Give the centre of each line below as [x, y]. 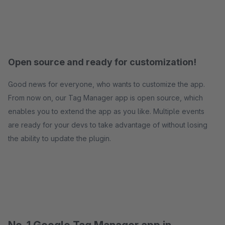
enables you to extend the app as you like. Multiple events [106, 111]
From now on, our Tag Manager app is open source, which [105, 98]
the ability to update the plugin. [60, 138]
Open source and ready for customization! [102, 62]
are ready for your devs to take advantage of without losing [108, 125]
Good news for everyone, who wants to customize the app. [106, 84]
